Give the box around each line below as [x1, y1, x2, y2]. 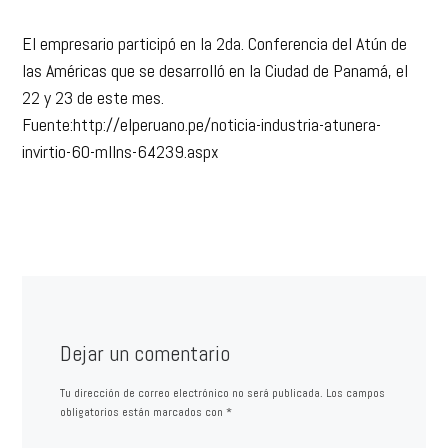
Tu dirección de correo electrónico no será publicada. [59, 384, 323, 401]
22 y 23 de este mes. [22, 85, 165, 109]
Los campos [325, 384, 385, 401]
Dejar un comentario [59, 340, 230, 367]
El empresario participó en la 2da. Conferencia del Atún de [22, 31, 408, 55]
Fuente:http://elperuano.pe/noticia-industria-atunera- [22, 112, 382, 136]
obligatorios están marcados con [59, 403, 226, 420]
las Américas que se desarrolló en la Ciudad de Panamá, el [22, 58, 409, 82]
